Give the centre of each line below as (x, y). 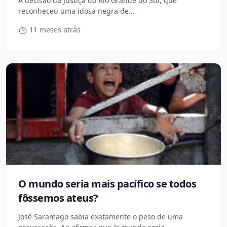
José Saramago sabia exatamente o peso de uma (101, 217)
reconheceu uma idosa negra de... (77, 11)
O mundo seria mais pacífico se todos (107, 184)
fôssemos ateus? (58, 198)
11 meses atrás (54, 30)
